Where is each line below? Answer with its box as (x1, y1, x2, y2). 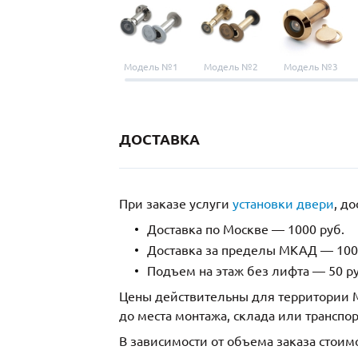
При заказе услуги (119, 197, 233, 212)
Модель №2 (204, 62, 258, 73)
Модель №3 (284, 62, 338, 73)
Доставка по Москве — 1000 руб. (147, 222, 344, 237)
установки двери (233, 197, 334, 212)
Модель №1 (124, 62, 178, 73)
